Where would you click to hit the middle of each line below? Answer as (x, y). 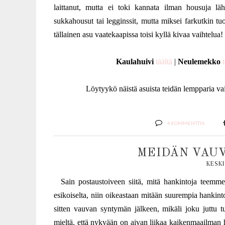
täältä (164, 62)
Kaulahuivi (135, 62)
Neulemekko (199, 62)
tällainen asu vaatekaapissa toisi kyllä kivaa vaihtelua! (138, 34)
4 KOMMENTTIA (186, 123)
